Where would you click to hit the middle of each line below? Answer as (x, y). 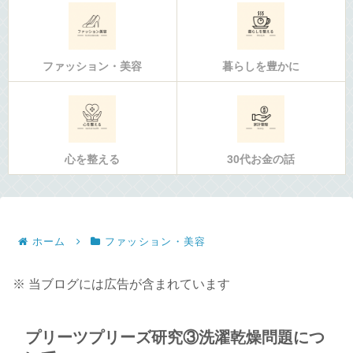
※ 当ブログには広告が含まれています (121, 284)
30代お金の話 (261, 160)
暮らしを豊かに (261, 67)
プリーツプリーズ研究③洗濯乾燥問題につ (175, 337)
